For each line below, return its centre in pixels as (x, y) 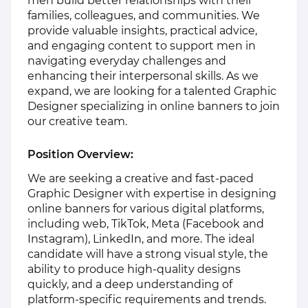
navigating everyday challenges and (127, 61)
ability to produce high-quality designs (134, 269)
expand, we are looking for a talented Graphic (152, 91)
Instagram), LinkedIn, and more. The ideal (141, 239)
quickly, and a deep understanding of (130, 284)
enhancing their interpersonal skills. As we (143, 76)
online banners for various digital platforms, (146, 208)
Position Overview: (80, 154)
